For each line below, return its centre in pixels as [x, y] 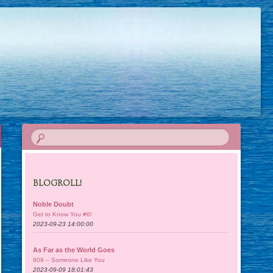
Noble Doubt [54, 204]
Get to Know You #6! [63, 214]
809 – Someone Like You [69, 260]
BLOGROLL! [58, 184]
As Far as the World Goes [74, 250]
